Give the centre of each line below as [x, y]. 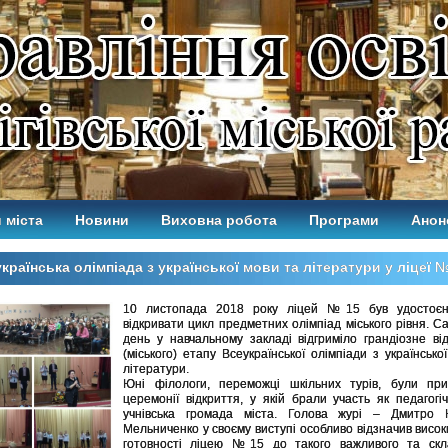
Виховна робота [219, 220]
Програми [344, 220]
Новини [102, 220]
